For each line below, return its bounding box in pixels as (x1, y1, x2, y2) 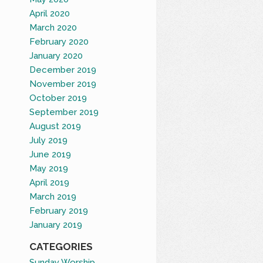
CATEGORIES (29, 240, 93, 252)
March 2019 (29, 191, 77, 202)
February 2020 (29, 36, 89, 47)
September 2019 (29, 106, 99, 117)
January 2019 (29, 219, 83, 230)
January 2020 (29, 50, 83, 61)
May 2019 (29, 163, 69, 174)
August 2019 (29, 120, 82, 131)
